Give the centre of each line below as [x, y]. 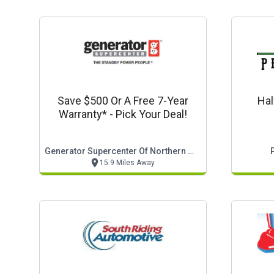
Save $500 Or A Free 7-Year [123, 101]
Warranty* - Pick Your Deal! [123, 114]
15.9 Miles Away [127, 163]
